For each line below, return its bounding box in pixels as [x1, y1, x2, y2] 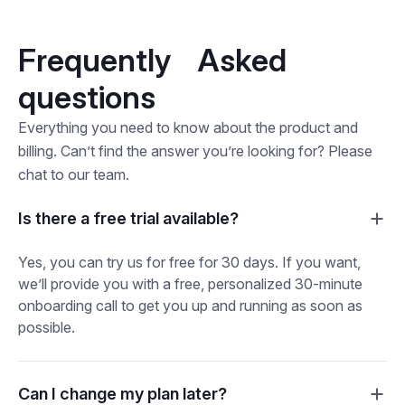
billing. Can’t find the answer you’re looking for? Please [18, 141, 372, 160]
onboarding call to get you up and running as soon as [18, 296, 363, 315]
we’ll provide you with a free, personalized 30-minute [18, 274, 363, 293]
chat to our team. [18, 165, 129, 184]
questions [18, 78, 155, 116]
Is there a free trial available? [18, 209, 239, 229]
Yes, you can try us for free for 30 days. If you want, [18, 252, 361, 271]
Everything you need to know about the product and [18, 118, 358, 137]
